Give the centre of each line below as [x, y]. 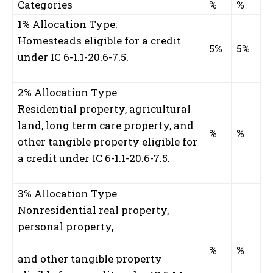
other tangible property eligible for [108, 141]
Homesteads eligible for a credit [99, 40]
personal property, [66, 226]
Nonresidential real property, [93, 210]
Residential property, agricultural [104, 108]
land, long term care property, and [106, 125]
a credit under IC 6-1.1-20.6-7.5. [94, 158]
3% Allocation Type [67, 193]
